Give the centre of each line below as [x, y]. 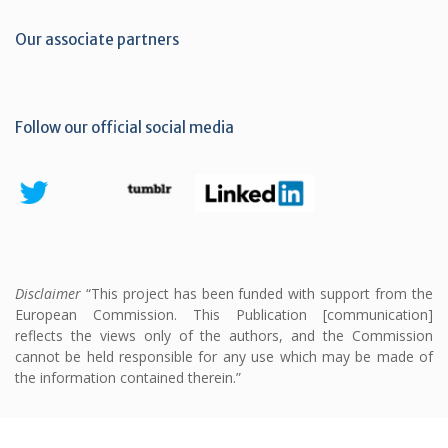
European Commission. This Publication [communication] [224, 314]
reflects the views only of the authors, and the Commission [224, 335]
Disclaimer [48, 293]
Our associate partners [97, 39]
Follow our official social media [124, 127]
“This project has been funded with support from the [257, 293]
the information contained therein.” [128, 377]
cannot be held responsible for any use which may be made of [224, 356]
